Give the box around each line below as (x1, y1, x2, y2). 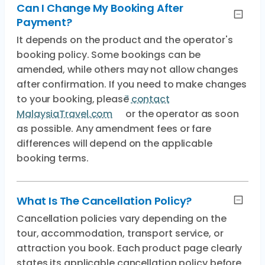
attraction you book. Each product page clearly (17, 241, 243, 255)
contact (131, 92, 170, 106)
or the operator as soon (123, 107, 239, 121)
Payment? (17, 15, 72, 30)
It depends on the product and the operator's (17, 33, 233, 47)
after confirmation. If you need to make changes (17, 77, 247, 91)
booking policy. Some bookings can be (17, 48, 201, 62)
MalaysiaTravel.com (17, 107, 113, 121)
